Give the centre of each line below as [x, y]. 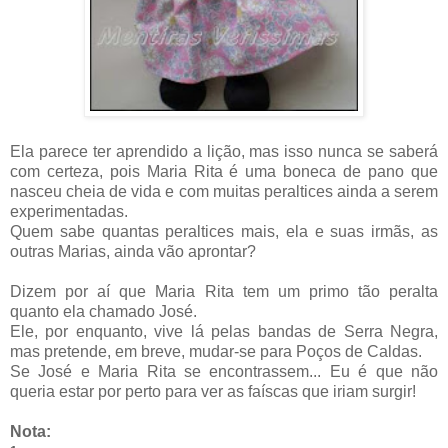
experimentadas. [69, 212]
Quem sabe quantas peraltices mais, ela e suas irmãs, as [224, 232]
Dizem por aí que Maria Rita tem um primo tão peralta [224, 292]
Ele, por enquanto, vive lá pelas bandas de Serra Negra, [224, 332]
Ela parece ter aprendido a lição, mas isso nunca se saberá [224, 152]
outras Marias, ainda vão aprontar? [133, 252]
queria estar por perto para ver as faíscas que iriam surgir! [213, 392]
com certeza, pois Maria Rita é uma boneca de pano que [224, 172]
